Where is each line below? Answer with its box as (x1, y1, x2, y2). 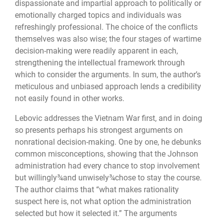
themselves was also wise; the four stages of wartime (15, 34, 201, 44)
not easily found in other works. (15, 93, 124, 103)
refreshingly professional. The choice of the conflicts (15, 22, 198, 32)
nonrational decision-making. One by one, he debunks (15, 137, 201, 147)
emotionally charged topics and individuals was (15, 10, 181, 20)
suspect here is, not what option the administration (15, 196, 191, 206)
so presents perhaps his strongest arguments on (15, 125, 183, 135)
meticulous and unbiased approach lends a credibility (15, 81, 201, 91)
